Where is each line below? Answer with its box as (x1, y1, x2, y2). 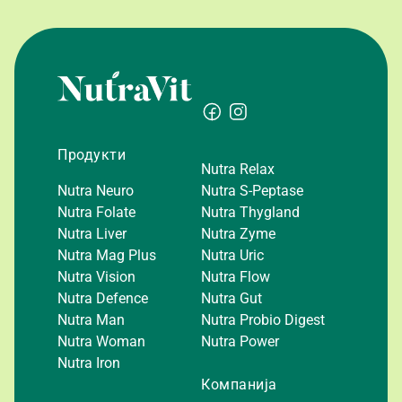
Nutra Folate (57, 203, 135, 221)
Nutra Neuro (57, 181, 134, 199)
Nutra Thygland (201, 203, 300, 221)
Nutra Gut (201, 289, 262, 307)
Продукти (57, 145, 126, 163)
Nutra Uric (201, 246, 264, 264)
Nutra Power (201, 332, 279, 350)
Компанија (201, 375, 277, 393)
